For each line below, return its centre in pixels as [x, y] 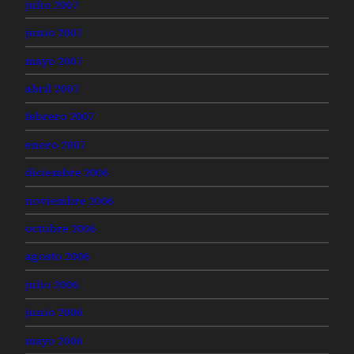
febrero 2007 [60, 117]
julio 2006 [52, 284]
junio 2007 [54, 33]
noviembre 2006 [70, 200]
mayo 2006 [54, 340]
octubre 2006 [61, 228]
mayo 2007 [54, 60]
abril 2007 [53, 88]
